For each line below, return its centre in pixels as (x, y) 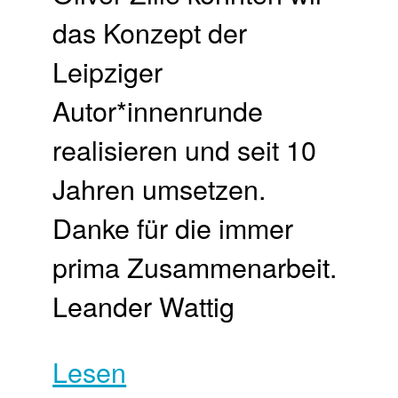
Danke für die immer (173, 227)
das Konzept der (150, 32)
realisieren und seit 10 (185, 149)
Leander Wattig (144, 305)
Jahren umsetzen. (159, 188)
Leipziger (108, 71)
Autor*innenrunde (158, 110)
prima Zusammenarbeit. (195, 266)
